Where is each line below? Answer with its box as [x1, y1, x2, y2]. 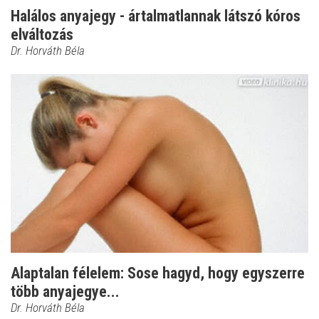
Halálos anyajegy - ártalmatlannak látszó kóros [11, 7, 300, 26]
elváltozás [11, 26, 73, 44]
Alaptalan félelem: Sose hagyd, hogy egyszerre [11, 263, 305, 282]
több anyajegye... [11, 282, 120, 300]
